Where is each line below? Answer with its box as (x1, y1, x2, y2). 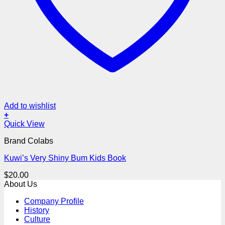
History (24, 205, 49, 214)
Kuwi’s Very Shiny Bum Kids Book (4, 153, 126, 162)
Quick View (4, 119, 45, 128)
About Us (4, 179, 37, 188)
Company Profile (24, 196, 84, 205)
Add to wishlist (4, 101, 56, 110)
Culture (24, 214, 50, 223)
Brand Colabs (4, 136, 53, 145)
